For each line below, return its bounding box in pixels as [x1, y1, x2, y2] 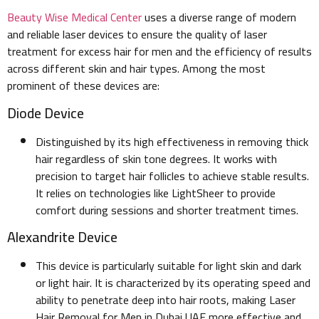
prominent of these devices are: [7, 75, 159, 97]
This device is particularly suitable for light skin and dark [36, 255, 301, 277]
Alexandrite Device [7, 224, 117, 251]
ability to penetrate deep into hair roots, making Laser [36, 289, 296, 311]
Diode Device [7, 99, 84, 126]
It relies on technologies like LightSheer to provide [36, 182, 276, 204]
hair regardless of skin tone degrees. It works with [36, 147, 277, 169]
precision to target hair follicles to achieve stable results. [36, 164, 309, 187]
